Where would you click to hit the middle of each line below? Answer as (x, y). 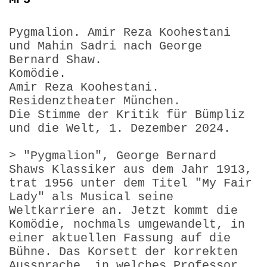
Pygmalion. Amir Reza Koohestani (120, 32)
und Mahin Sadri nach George (105, 46)
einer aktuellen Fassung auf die (120, 238)
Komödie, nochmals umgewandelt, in (127, 224)
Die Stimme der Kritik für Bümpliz (127, 114)
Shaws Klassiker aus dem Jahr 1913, (131, 169)
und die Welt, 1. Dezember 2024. (120, 128)
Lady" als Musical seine (91, 197)
